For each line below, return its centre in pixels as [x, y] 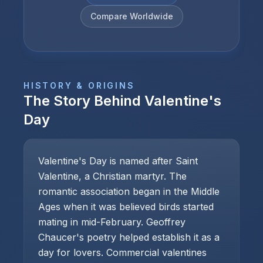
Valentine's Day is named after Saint [118, 161]
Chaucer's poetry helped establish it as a [129, 237]
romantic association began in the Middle [129, 191]
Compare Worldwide [131, 16]
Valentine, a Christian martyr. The [112, 176]
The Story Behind [84, 101]
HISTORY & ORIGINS [79, 85]
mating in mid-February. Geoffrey [112, 222]
